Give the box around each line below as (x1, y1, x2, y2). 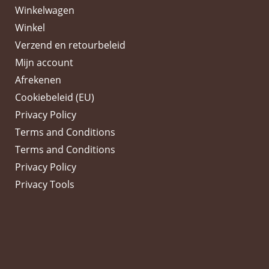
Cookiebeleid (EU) (15, 91, 94, 104)
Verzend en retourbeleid (15, 38, 125, 52)
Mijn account (15, 56, 73, 69)
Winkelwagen (15, 4, 74, 17)
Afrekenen (15, 73, 61, 86)
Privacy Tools (15, 178, 74, 191)
